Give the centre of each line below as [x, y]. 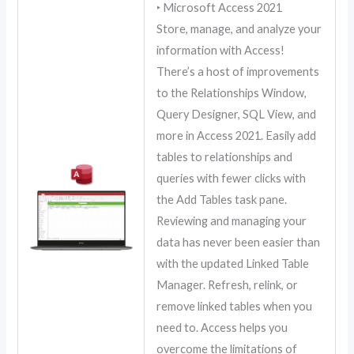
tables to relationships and [225, 157]
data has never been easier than [239, 243]
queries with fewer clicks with [232, 179]
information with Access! [221, 51]
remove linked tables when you [235, 307]
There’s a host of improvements [238, 72]
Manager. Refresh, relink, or [228, 285]
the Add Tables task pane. [222, 200]
